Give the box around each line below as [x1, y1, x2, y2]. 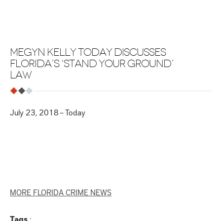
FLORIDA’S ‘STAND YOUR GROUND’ [10, 58, 174, 70]
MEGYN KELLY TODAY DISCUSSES [10, 46, 166, 58]
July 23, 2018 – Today [10, 107, 85, 117]
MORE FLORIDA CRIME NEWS [10, 186, 111, 197]
